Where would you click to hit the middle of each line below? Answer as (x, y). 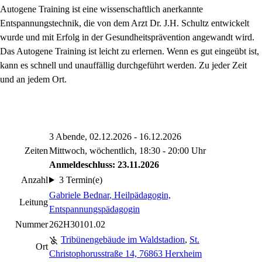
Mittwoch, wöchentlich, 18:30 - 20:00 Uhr (127, 151)
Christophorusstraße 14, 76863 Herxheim (125, 254)
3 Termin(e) (80, 180)
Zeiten (36, 151)
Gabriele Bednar (79, 195)
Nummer (32, 224)
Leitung (34, 202)
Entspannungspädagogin (94, 209)
